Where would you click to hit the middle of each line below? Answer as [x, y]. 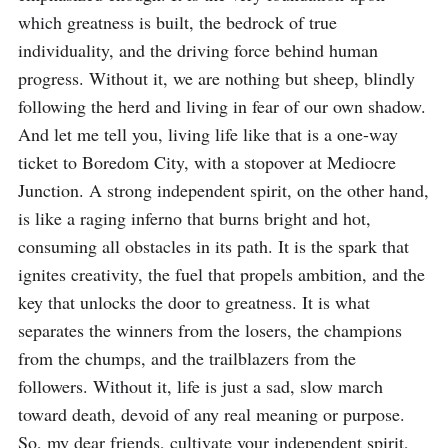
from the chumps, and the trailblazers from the [187, 358]
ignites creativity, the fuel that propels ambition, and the [221, 274]
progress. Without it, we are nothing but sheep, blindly [216, 78]
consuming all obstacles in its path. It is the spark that [213, 246]
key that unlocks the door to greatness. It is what [194, 302]
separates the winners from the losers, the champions [210, 330]
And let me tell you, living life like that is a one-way [208, 134]
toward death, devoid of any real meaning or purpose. [211, 414]
